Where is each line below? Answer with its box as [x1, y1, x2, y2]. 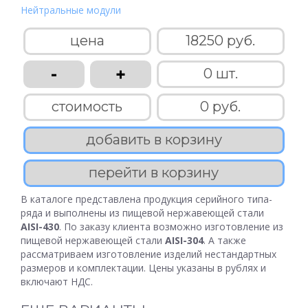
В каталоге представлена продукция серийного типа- [21, 192, 272, 206]
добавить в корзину [85, 131, 222, 148]
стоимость [52, 98, 123, 115]
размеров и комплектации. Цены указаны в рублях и [21, 261, 266, 274]
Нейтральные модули [21, 3, 121, 16]
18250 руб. [186, 32, 256, 49]
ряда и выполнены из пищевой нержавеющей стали [21, 206, 264, 219]
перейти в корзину [89, 164, 219, 181]
